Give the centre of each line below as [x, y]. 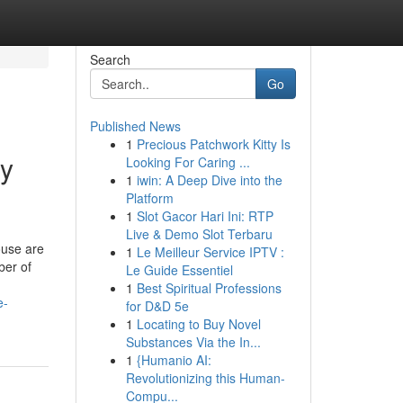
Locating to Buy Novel [198, 324]
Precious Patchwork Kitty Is [213, 144]
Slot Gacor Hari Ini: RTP [205, 216]
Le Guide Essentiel [179, 270]
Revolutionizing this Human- [205, 378]
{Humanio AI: [174, 360]
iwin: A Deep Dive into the [209, 180]
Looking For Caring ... [188, 162]
